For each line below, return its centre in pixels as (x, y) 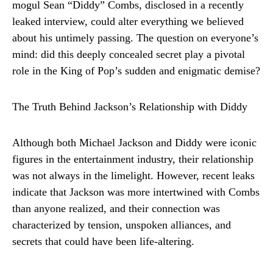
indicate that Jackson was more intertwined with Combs (136, 192)
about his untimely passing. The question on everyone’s (135, 38)
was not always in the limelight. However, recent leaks (133, 176)
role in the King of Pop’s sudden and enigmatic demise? (136, 71)
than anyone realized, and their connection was (116, 209)
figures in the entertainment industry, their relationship (133, 159)
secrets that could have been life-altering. (103, 242)
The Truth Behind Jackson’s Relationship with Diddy (130, 107)
